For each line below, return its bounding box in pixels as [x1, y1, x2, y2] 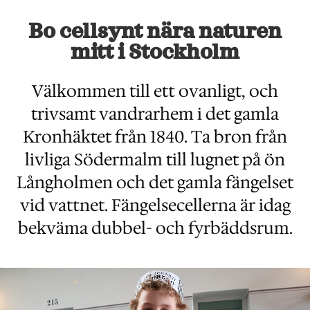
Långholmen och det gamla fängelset [17, 171, 293, 194]
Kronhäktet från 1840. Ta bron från [23, 125, 287, 148]
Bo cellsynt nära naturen [28, 21, 282, 42]
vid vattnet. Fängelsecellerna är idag [19, 194, 291, 217]
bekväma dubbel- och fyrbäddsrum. [17, 217, 293, 239]
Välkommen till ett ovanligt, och [32, 80, 278, 102]
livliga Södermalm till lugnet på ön [25, 148, 285, 171]
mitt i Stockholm [71, 42, 239, 63]
